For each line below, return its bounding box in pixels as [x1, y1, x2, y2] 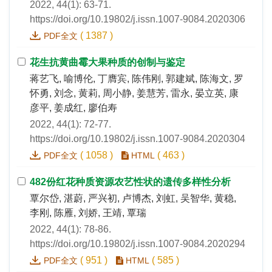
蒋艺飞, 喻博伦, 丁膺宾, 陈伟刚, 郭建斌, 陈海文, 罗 [30, 73, 243, 84]
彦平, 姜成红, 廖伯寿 [30, 103, 117, 114]
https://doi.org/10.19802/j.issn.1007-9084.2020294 [30, 239, 245, 250]
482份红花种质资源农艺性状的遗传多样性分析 [30, 177, 231, 188]
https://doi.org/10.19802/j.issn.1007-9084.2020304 [30, 134, 245, 144]
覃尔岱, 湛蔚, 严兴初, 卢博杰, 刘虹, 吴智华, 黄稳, [30, 193, 236, 204]
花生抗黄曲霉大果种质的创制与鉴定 [30, 57, 185, 68]
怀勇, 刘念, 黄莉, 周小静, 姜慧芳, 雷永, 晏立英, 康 [30, 88, 239, 99]
